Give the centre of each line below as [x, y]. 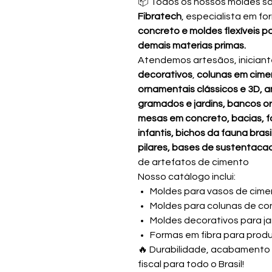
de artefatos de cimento [193, 162]
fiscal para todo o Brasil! [191, 264]
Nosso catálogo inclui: [187, 177]
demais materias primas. [192, 46]
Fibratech [160, 16]
